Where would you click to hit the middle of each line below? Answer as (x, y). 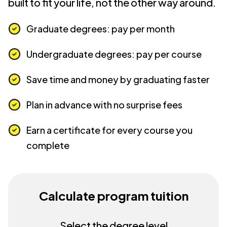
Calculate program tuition (113, 196)
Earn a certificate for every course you (109, 130)
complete (48, 145)
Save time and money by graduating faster (118, 79)
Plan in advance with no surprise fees (104, 105)
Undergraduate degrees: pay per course (114, 54)
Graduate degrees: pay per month (101, 29)
